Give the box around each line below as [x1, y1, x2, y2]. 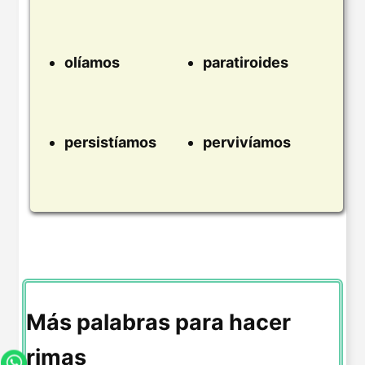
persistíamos [64, 133, 156, 151]
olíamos [64, 54, 120, 72]
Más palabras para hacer [26, 308, 291, 336]
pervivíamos [203, 133, 291, 151]
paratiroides [203, 54, 288, 72]
